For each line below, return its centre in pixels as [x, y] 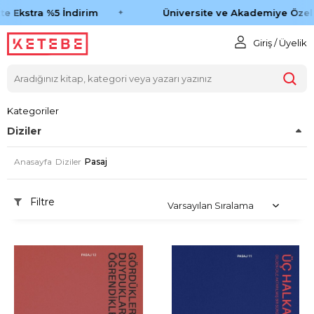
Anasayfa [33, 161]
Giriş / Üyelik [280, 43]
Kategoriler [33, 111]
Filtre [41, 202]
